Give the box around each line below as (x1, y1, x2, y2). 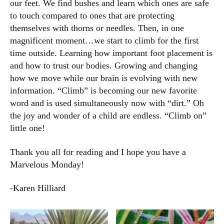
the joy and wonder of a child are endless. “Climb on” (10, 110, 206, 121)
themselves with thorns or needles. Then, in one (10, 23, 184, 33)
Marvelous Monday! (10, 159, 84, 169)
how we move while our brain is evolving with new (10, 73, 197, 83)
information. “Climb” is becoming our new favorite (10, 85, 197, 96)
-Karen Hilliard (10, 183, 65, 193)
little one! (10, 123, 47, 133)
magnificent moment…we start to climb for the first (10, 35, 198, 46)
